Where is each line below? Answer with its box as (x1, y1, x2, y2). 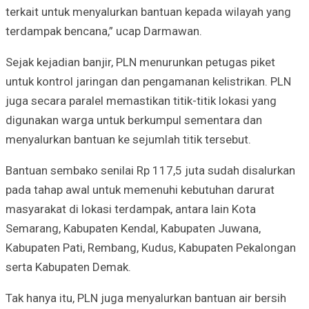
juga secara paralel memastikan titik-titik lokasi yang (6, 93, 277, 108)
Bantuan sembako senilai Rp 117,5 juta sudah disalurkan (6, 163, 295, 177)
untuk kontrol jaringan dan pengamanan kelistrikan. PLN (6, 74, 291, 88)
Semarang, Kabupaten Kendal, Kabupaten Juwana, (6, 221, 261, 235)
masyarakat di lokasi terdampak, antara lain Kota (6, 201, 256, 216)
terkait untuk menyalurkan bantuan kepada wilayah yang (6, 4, 291, 19)
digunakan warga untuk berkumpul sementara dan (6, 112, 262, 127)
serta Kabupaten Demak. (6, 259, 131, 274)
